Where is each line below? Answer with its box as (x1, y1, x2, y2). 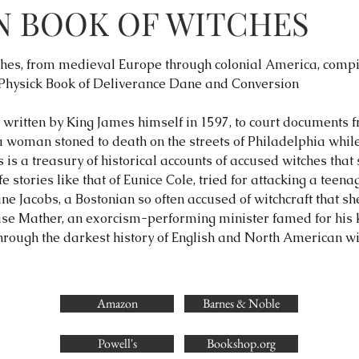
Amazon (96, 295, 138, 312)
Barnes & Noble (203, 295, 280, 312)
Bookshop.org (207, 335, 276, 352)
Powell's (97, 335, 137, 352)
